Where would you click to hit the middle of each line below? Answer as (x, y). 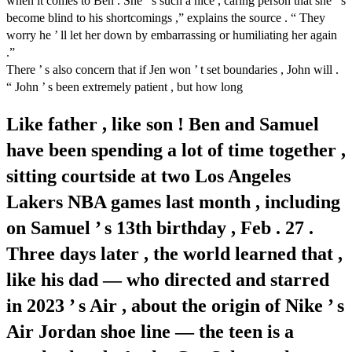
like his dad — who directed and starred (168, 279)
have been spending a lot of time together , (176, 150)
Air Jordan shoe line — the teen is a (150, 331)
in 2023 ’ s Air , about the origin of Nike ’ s (175, 305)
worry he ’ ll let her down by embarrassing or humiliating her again (172, 35)
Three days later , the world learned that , (174, 253)
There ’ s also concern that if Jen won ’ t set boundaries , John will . (172, 69)
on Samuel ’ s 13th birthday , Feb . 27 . (160, 227)
